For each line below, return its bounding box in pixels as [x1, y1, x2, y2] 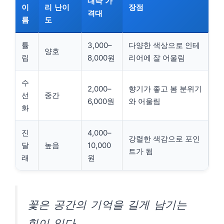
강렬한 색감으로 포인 [128, 134, 200, 143]
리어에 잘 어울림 [128, 53, 185, 62]
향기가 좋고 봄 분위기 [128, 84, 202, 93]
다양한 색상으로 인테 [128, 40, 200, 50]
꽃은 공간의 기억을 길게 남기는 [27, 198, 187, 211]
